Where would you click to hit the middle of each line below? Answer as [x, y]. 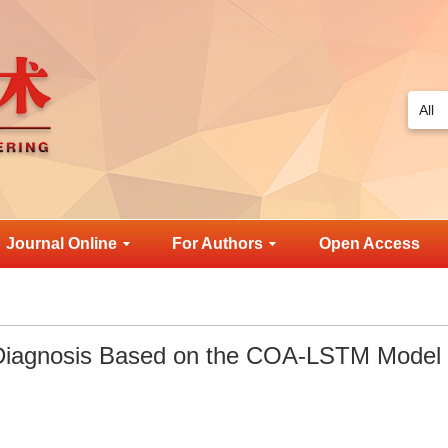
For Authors [218, 243]
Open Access [369, 243]
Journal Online [61, 243]
